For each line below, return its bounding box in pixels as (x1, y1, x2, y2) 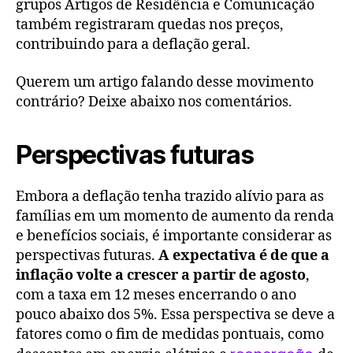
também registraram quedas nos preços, (16, 16, 284, 35)
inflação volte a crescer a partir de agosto (16, 266, 306, 284)
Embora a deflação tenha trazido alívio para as (16, 187, 324, 206)
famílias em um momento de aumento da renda (16, 206, 334, 225)
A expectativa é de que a (158, 246, 329, 265)
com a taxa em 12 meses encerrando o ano (16, 285, 296, 304)
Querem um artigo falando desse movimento (16, 72, 314, 91)
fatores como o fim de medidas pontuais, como (16, 325, 324, 344)
